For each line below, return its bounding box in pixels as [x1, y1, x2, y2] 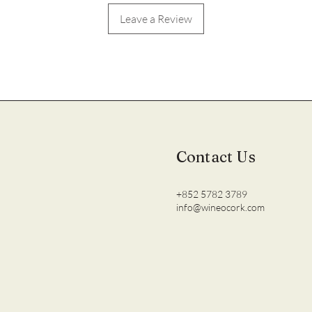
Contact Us [175, 147, 256, 166]
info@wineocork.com [175, 201, 265, 213]
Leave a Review [120, 12, 192, 26]
